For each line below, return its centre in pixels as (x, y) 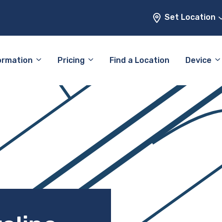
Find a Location (139, 60)
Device (198, 60)
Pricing (71, 60)
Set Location (191, 17)
